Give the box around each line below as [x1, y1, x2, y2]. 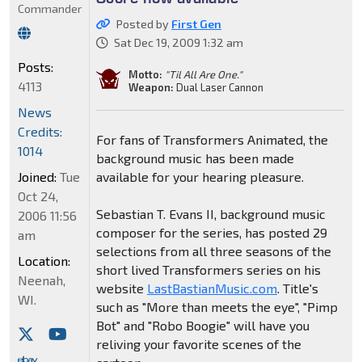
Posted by [116, 17, 171, 32]
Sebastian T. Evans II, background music [95, 206, 326, 222]
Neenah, [18, 272, 65, 288]
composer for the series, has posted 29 [95, 225, 327, 241]
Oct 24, [18, 188, 58, 204]
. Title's [276, 280, 318, 297]
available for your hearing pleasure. [95, 169, 304, 185]
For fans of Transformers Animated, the [95, 132, 328, 148]
